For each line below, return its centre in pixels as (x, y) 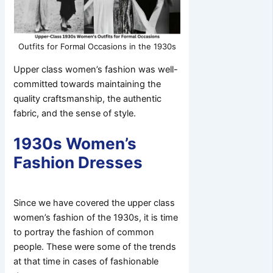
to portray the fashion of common (84, 232)
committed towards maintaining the (87, 84)
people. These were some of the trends (95, 246)
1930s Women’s (75, 143)
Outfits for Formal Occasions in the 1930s (97, 47)
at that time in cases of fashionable (86, 261)
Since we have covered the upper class (94, 203)
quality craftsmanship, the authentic (88, 98)
